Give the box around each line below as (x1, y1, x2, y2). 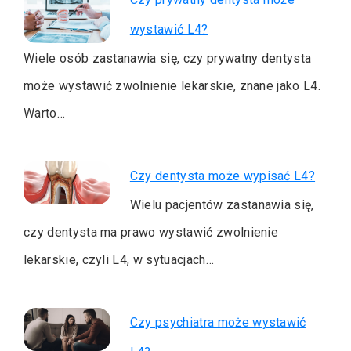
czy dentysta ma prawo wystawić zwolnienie (24, 224, 279, 240)
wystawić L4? (129, 21, 208, 37)
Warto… (24, 105, 65, 121)
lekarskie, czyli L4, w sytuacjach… (24, 251, 214, 267)
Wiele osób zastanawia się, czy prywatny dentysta (24, 50, 312, 66)
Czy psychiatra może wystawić (129, 314, 306, 330)
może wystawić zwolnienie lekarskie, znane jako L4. (24, 78, 321, 93)
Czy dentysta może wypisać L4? (129, 168, 316, 183)
